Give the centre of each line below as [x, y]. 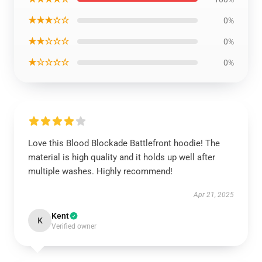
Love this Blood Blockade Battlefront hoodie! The [124, 144]
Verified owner [74, 227]
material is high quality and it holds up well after [122, 158]
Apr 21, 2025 [214, 195]
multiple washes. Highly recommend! [100, 172]
